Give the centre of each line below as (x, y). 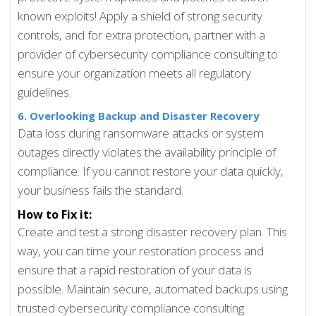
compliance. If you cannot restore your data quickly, (151, 171)
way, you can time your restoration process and (141, 251)
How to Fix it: (55, 215)
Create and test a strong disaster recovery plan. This (153, 232)
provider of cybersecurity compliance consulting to (148, 54)
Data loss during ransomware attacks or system (141, 133)
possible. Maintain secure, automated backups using (153, 289)
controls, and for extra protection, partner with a (142, 35)
